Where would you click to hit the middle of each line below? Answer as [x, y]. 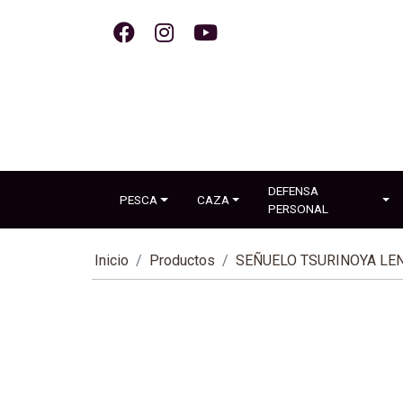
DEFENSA [294, 191]
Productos [183, 260]
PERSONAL [299, 209]
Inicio [112, 260]
